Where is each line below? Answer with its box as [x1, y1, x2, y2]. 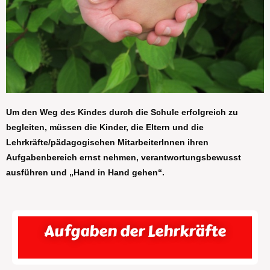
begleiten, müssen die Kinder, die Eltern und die [6, 122, 204, 133]
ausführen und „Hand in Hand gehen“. [6, 168, 165, 178]
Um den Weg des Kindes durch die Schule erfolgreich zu [6, 107, 238, 118]
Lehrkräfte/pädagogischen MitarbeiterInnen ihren [6, 137, 209, 148]
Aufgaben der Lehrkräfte [44, 219, 226, 243]
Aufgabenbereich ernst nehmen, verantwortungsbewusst [6, 152, 241, 163]
